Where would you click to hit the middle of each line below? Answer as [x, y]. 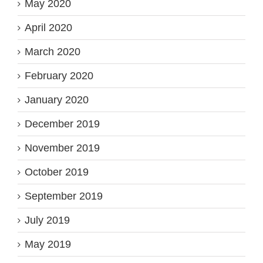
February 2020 [59, 76]
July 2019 [47, 220]
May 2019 [48, 245]
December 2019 [62, 124]
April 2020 [48, 28]
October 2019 [57, 172]
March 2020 [53, 52]
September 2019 [64, 196]
